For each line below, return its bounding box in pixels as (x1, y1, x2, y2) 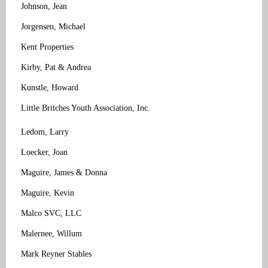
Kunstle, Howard (21, 83, 78, 92)
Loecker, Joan (21, 147, 68, 157)
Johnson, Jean (21, 1, 67, 11)
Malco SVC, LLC (21, 208, 81, 218)
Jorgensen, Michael (21, 22, 86, 31)
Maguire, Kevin (21, 188, 74, 197)
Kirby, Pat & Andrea (21, 62, 91, 72)
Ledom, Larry (21, 127, 69, 136)
